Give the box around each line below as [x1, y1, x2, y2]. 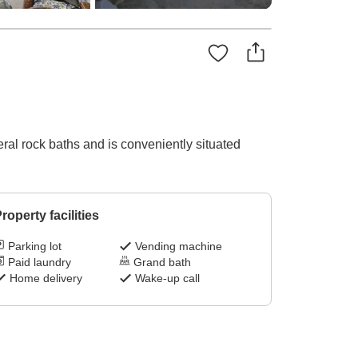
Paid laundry [7, 256, 71, 269]
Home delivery [9, 272, 82, 285]
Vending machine [135, 240, 223, 253]
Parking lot [7, 240, 62, 253]
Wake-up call [135, 272, 201, 285]
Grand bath [133, 256, 192, 269]
